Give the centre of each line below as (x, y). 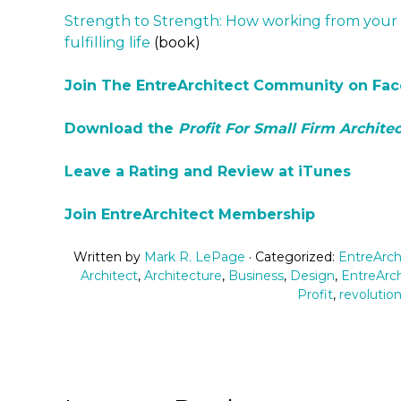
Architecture (183, 276)
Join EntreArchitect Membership (190, 214)
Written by (109, 257)
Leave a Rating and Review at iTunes (208, 171)
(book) (175, 43)
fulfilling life (107, 43)
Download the (121, 128)
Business (256, 276)
